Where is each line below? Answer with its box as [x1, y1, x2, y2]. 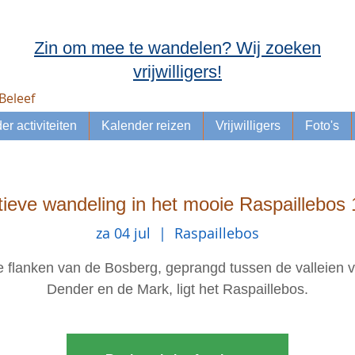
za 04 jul [96, 223, 151, 242]
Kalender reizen [101, 119, 191, 132]
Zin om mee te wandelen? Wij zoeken [34, 38, 321, 58]
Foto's [305, 119, 339, 132]
